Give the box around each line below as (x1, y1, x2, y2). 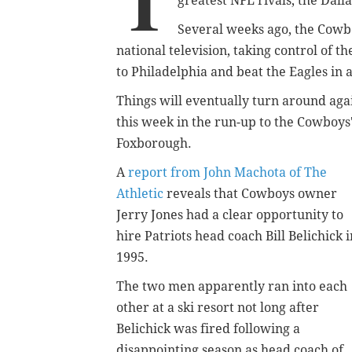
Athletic (116, 186, 163, 202)
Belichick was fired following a (116, 321, 300, 337)
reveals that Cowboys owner (163, 186, 337, 202)
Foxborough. (116, 136, 192, 152)
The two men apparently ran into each (116, 279, 347, 295)
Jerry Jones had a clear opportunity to (116, 207, 343, 223)
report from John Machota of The (128, 165, 327, 181)
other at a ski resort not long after (116, 300, 319, 316)
